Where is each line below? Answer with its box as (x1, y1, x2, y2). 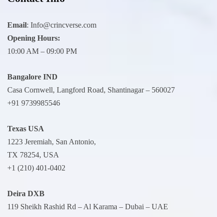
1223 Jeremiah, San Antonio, (7, 137, 96, 146)
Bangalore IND (7, 72, 58, 81)
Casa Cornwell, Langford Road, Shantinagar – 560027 (7, 85, 175, 94)
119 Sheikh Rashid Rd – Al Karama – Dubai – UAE (7, 202, 168, 211)
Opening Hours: (7, 33, 60, 42)
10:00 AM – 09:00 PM (7, 46, 77, 55)
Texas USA (7, 124, 44, 133)
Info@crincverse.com (31, 20, 96, 29)
